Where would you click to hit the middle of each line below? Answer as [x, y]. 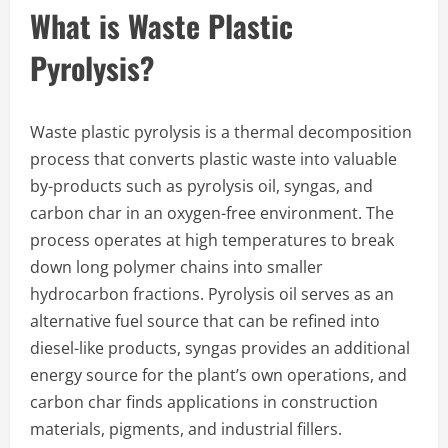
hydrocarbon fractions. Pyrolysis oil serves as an [212, 293]
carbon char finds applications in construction [204, 401]
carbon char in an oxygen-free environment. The [212, 212]
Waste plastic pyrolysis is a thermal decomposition [221, 131]
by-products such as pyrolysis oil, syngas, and [201, 185]
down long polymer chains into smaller [176, 266]
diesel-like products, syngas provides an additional [220, 347]
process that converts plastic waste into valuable [213, 158]
